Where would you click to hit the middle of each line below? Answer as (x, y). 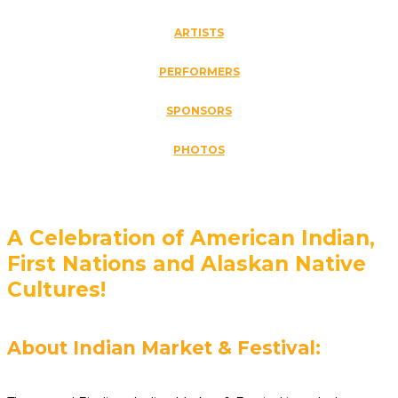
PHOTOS (199, 149)
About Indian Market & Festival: (164, 347)
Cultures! (56, 289)
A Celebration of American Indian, (191, 238)
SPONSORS (199, 110)
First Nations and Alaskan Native (187, 263)
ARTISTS (199, 32)
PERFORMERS (199, 71)
